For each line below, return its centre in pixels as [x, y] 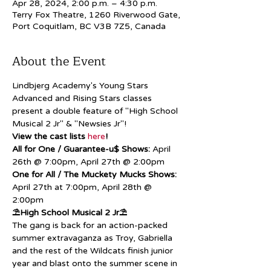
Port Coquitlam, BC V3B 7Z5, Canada [89, 26]
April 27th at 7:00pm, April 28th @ [83, 187]
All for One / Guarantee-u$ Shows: [81, 149]
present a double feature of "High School [96, 111]
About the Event [59, 61]
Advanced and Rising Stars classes [83, 98]
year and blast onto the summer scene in [96, 263]
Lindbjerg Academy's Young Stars [81, 85]
